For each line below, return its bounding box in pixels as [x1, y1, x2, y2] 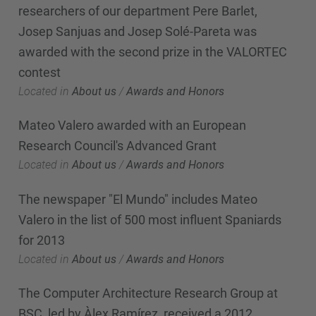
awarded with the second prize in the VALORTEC [18, 44, 287, 59]
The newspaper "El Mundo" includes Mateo [18, 191, 257, 207]
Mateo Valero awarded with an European [18, 118, 246, 133]
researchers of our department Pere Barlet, [18, 3, 257, 18]
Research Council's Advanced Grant [18, 138, 217, 153]
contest [18, 64, 61, 80]
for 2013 [18, 232, 65, 248]
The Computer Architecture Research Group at [18, 286, 278, 300]
